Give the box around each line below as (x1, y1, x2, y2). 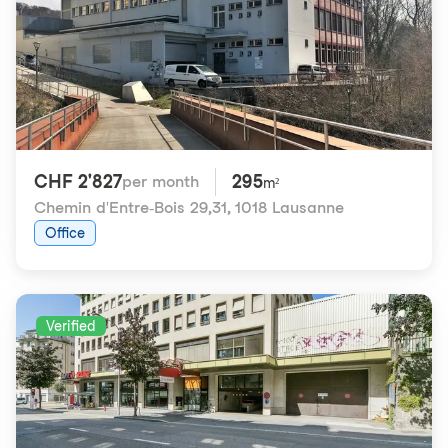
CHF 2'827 (34, 171, 122, 192)
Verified (46, 318, 96, 334)
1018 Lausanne (235, 198, 344, 217)
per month (122, 172, 199, 191)
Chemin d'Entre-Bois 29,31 (34, 198, 227, 217)
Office (45, 225, 85, 241)
